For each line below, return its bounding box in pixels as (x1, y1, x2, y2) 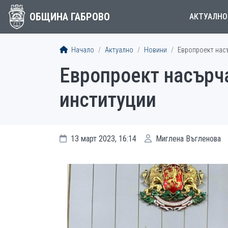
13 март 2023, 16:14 (69, 134, 136, 144)
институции (60, 88, 156, 112)
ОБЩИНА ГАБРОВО (29, 11, 110, 23)
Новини (144, 46, 167, 54)
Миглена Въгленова (154, 134, 221, 144)
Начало (70, 46, 94, 54)
